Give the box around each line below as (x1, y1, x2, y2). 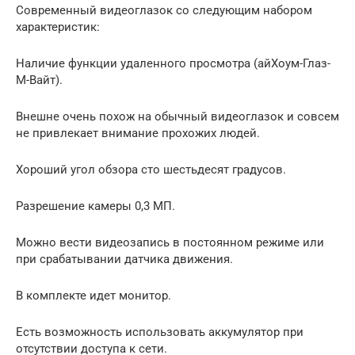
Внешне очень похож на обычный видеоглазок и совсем (16, 109, 339, 124)
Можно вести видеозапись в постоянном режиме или (16, 235, 324, 250)
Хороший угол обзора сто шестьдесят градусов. (16, 162, 286, 177)
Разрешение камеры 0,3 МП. (16, 199, 175, 214)
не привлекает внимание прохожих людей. (16, 126, 260, 141)
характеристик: (16, 20, 100, 35)
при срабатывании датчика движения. (16, 252, 233, 267)
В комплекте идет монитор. (16, 288, 171, 303)
